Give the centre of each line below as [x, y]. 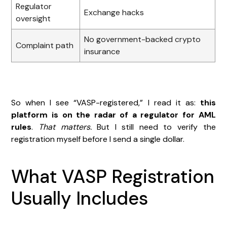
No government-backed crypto [143, 39]
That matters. [65, 127]
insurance [102, 51]
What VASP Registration [113, 176]
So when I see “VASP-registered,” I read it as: [106, 102]
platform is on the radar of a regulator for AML [113, 115]
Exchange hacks [114, 12]
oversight [33, 18]
